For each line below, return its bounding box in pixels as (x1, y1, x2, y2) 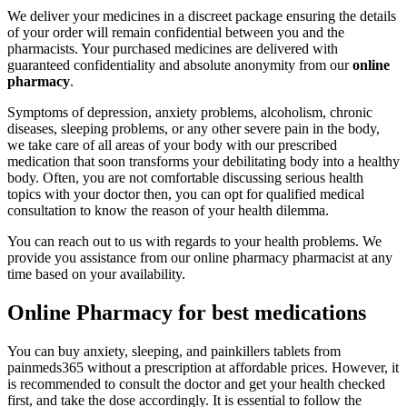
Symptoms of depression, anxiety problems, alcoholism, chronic (7, 104, 372, 121)
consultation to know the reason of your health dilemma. (7, 203, 329, 219)
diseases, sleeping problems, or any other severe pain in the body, (7, 121, 380, 137)
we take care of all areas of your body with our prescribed (7, 137, 337, 154)
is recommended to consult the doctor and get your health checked (7, 375, 385, 392)
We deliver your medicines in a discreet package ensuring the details (7, 8, 396, 25)
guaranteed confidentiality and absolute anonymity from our (7, 57, 352, 74)
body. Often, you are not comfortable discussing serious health (7, 170, 363, 186)
